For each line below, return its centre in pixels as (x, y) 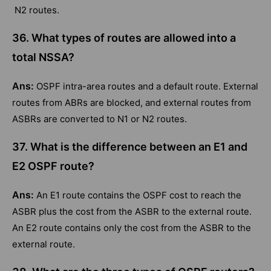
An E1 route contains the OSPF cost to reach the (139, 195)
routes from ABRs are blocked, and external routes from (132, 103)
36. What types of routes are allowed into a (124, 38)
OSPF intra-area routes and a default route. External (147, 87)
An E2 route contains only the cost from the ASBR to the (132, 228)
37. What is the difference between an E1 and (130, 147)
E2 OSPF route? (53, 166)
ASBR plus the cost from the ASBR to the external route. (132, 212)
